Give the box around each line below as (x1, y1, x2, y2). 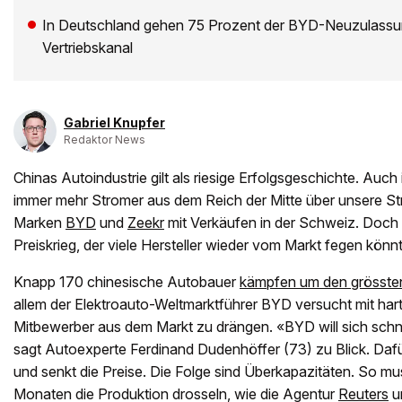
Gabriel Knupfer (64, 115, 165, 131)
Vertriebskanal (42, 39, 133, 57)
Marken (13, 214, 66, 232)
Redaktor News (64, 133, 145, 147)
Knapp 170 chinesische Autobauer (13, 273, 240, 292)
